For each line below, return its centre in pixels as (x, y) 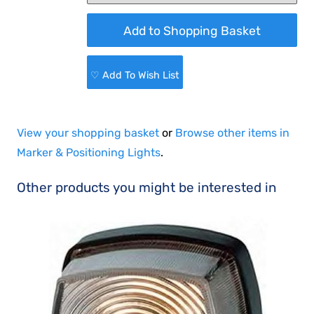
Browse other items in (233, 133)
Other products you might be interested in (147, 188)
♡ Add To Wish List (135, 76)
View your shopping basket (88, 133)
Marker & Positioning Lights (89, 153)
